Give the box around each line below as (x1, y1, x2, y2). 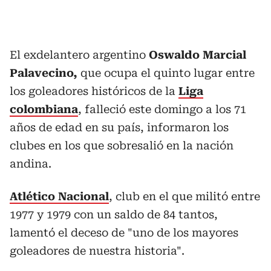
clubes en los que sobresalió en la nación (10, 139, 233, 152)
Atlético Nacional (10, 189, 109, 203)
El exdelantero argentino (10, 48, 149, 61)
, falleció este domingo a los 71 (78, 102, 246, 116)
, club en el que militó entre (109, 189, 260, 203)
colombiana (10, 102, 78, 116)
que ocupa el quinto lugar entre (77, 66, 255, 79)
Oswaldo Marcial (149, 48, 246, 61)
